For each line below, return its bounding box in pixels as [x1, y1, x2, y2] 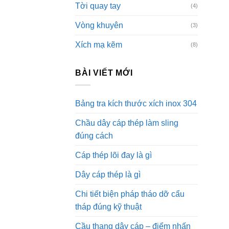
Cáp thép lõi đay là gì [75, 151, 152, 160]
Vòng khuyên [75, 20, 123, 30]
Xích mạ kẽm [75, 40, 122, 49]
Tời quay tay [75, 1, 121, 10]
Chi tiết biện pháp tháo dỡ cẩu [75, 190, 185, 199]
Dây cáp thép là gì [75, 170, 141, 179]
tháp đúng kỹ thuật [75, 202, 142, 212]
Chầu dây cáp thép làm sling [75, 119, 178, 128]
